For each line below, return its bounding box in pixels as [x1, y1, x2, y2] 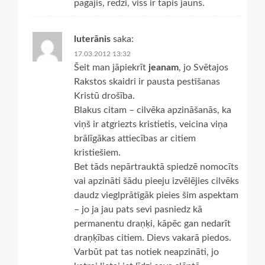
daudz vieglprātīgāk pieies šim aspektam [74, 190, 238, 200]
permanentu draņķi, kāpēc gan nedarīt [74, 218, 231, 228]
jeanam [148, 62, 179, 72]
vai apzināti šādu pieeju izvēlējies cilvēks [74, 176, 239, 186]
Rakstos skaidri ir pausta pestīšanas [74, 76, 220, 86]
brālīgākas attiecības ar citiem [74, 133, 196, 143]
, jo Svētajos [179, 62, 228, 72]
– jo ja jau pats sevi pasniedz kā [74, 204, 202, 214]
